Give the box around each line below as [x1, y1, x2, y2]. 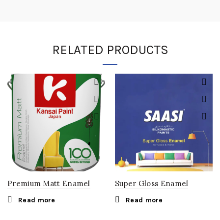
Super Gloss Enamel [115, 179, 189, 188]
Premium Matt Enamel [7, 179, 90, 188]
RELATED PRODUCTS [52, 42, 168, 57]
